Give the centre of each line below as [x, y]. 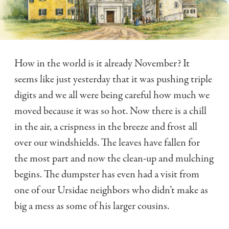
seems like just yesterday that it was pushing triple [113, 79]
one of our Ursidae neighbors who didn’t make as [111, 190]
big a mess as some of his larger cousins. [92, 206]
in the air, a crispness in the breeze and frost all [106, 127]
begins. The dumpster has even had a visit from [107, 175]
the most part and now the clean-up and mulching [114, 159]
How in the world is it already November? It [102, 64]
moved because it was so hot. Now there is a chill [110, 111]
